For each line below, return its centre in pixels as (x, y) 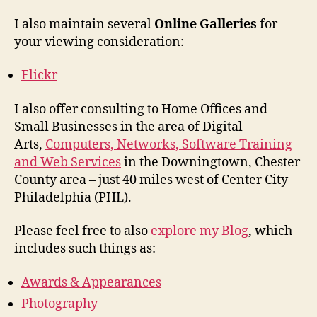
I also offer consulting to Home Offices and (141, 109)
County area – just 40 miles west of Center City (151, 180)
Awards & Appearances (91, 282)
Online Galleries (206, 24)
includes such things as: (85, 249)
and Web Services (68, 162)
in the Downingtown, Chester (211, 162)
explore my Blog (200, 231)
